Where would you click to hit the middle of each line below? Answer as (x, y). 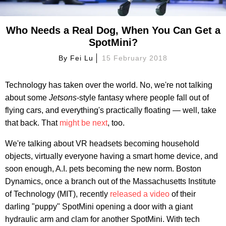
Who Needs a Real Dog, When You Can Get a (113, 30)
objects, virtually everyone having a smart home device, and (111, 156)
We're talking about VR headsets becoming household (102, 143)
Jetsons (63, 97)
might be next (83, 123)
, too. (116, 123)
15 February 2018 (135, 58)
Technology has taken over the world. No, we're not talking (109, 85)
